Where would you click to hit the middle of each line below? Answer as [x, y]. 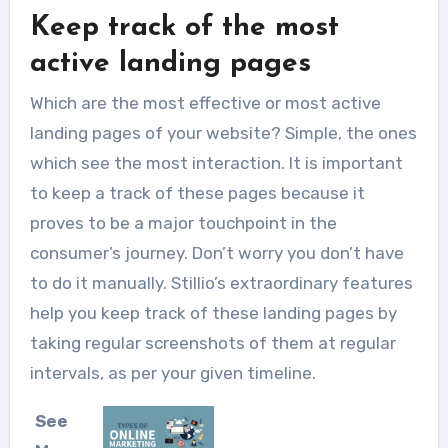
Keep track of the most [184, 27]
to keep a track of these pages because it [197, 193]
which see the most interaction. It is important [216, 163]
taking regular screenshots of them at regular [212, 343]
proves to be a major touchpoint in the [183, 223]
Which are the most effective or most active [205, 103]
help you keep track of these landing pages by [213, 313]
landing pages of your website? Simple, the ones [223, 133]
